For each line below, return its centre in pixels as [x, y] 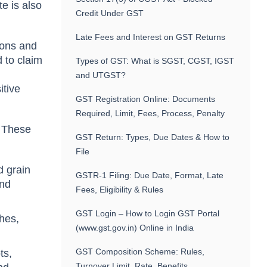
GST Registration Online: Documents [146, 99]
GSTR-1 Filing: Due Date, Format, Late [150, 175]
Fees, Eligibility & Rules [120, 190]
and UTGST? [101, 75]
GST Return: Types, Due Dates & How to [153, 137]
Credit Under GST [110, 13]
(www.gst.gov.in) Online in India [135, 228]
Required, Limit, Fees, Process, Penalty [150, 113]
